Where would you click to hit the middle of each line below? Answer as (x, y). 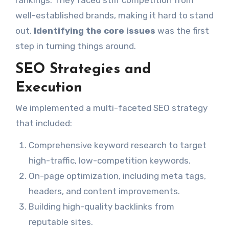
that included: (43, 123)
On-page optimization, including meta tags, (117, 176)
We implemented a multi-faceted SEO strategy (111, 108)
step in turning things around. (75, 46)
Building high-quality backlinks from (101, 207)
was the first (182, 30)
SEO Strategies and (83, 69)
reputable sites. (61, 222)
